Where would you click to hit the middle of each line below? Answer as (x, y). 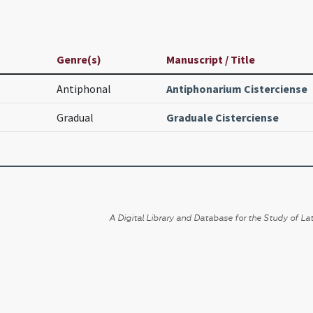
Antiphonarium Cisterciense (237, 89)
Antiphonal (84, 89)
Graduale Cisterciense (223, 118)
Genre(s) (79, 60)
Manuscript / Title (211, 60)
